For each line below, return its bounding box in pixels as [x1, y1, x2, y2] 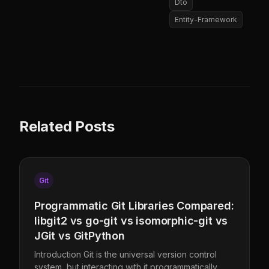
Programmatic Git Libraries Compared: [34, 199, 234, 212]
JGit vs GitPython [34, 229, 125, 242]
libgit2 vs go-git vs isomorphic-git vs [34, 214, 228, 227]
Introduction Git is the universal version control [34, 249, 217, 259]
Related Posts [19, 117, 115, 135]
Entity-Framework [175, 14, 237, 24]
